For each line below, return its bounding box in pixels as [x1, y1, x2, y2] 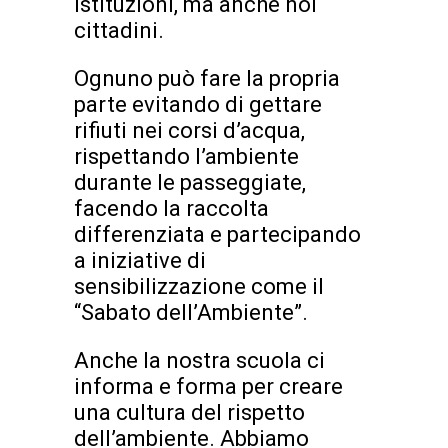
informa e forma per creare [74, 373, 343, 399]
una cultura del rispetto [74, 399, 305, 425]
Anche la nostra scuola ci [74, 347, 325, 373]
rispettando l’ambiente [74, 143, 299, 169]
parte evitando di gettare [74, 91, 322, 117]
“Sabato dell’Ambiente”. [74, 299, 308, 325]
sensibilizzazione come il [74, 273, 324, 299]
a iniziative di [74, 247, 206, 273]
